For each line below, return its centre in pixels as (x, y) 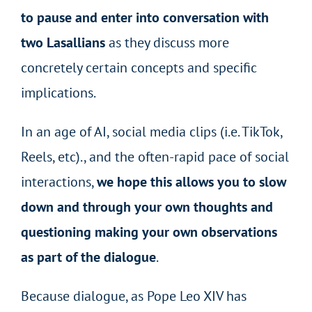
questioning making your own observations (149, 232)
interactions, (58, 181)
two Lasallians (63, 42)
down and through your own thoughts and (147, 206)
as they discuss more (167, 42)
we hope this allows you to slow (191, 181)
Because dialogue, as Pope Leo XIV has (133, 296)
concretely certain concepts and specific (139, 67)
